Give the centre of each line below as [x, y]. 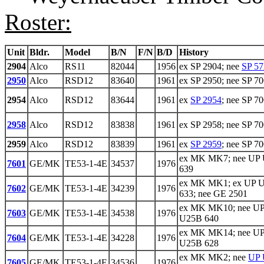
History [194, 52]
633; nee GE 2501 [213, 194]
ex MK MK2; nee [214, 258]
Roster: [38, 22]
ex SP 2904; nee [210, 67]
